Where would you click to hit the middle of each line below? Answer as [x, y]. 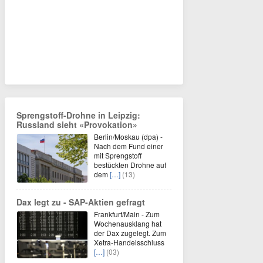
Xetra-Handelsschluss [129, 242]
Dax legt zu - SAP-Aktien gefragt [81, 202]
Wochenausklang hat [128, 224]
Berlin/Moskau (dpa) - [128, 137]
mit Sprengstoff [118, 156]
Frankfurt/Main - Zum [127, 214]
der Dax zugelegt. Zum [130, 233]
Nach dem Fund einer [129, 146]
